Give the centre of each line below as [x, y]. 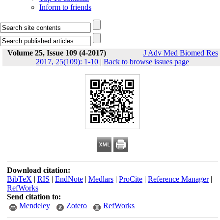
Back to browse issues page [146, 62]
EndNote [69, 179]
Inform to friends [65, 7]
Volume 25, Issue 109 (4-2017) [56, 53]
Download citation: [38, 170]
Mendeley [34, 206]
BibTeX [19, 179]
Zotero [76, 206]
